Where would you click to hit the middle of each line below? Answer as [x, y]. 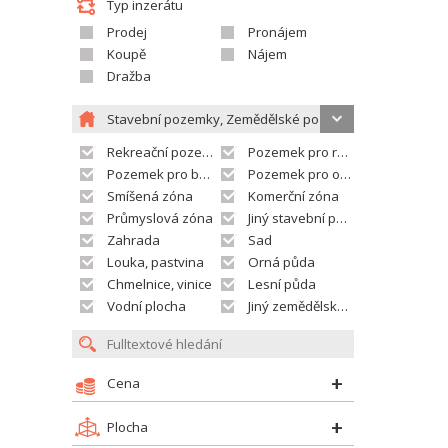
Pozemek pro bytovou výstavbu [153, 174]
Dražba [129, 76]
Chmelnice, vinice [159, 284]
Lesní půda [282, 284]
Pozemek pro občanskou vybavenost [294, 174]
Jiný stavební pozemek [292, 218]
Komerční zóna [293, 196]
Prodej [127, 32]
